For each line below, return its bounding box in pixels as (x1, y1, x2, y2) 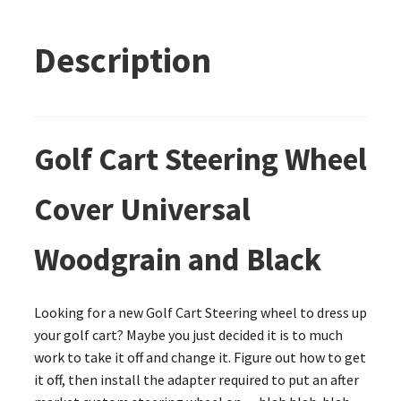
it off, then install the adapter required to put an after (33, 370, 359, 388)
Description (33, 38, 211, 82)
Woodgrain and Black (33, 239, 321, 279)
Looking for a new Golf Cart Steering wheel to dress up (33, 303, 367, 321)
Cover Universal (33, 189, 251, 229)
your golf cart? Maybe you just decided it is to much (33, 325, 343, 344)
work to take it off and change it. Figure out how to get (33, 347, 366, 366)
